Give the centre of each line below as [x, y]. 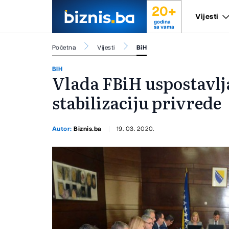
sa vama [164, 27]
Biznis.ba [88, 129]
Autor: [63, 129]
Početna [64, 48]
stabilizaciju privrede [137, 102]
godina [162, 22]
